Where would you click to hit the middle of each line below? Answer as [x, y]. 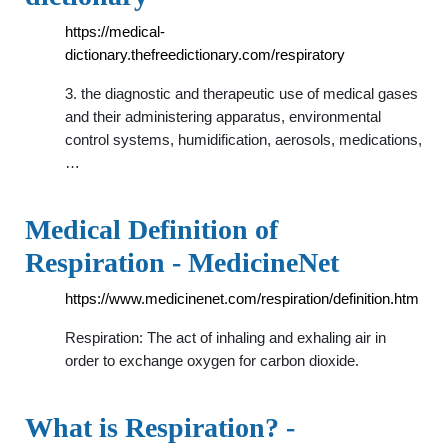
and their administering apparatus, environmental [223, 116]
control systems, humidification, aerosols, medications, [243, 139]
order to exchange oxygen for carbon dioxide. [212, 360]
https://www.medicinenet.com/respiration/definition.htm [242, 298]
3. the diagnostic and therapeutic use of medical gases [241, 93]
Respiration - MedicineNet [182, 262]
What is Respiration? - [160, 427]
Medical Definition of [151, 229]
